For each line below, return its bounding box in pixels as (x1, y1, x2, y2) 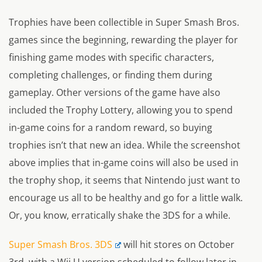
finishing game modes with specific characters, (9, 51, 214, 64)
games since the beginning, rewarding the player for (9, 33, 238, 47)
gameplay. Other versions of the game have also (9, 86, 220, 99)
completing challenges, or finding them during (9, 68, 212, 82)
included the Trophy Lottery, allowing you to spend (9, 104, 233, 117)
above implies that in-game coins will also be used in (9, 156, 239, 170)
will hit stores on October (120, 238, 235, 251)
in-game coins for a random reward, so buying (9, 121, 212, 135)
